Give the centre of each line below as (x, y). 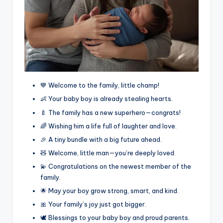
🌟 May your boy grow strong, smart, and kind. (110, 191)
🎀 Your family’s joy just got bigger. (93, 204)
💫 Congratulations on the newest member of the (116, 166)
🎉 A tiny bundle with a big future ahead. (101, 139)
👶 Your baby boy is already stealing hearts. (107, 99)
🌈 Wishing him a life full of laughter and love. (109, 126)
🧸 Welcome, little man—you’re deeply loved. (108, 153)
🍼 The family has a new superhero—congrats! (111, 112)
